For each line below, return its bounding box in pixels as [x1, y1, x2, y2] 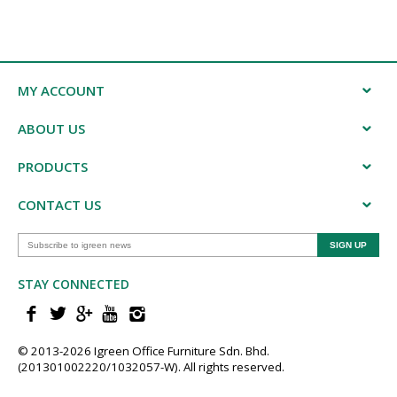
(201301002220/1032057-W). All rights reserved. [18, 359, 284, 375]
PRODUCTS [18, 158, 88, 175]
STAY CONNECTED [18, 276, 129, 292]
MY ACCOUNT [18, 82, 105, 99]
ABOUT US [18, 120, 85, 137]
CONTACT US [18, 196, 101, 214]
